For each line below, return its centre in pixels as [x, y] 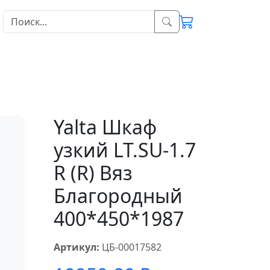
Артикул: [76, 247]
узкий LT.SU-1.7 [124, 150]
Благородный [118, 196]
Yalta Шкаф [105, 127]
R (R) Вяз [93, 173]
